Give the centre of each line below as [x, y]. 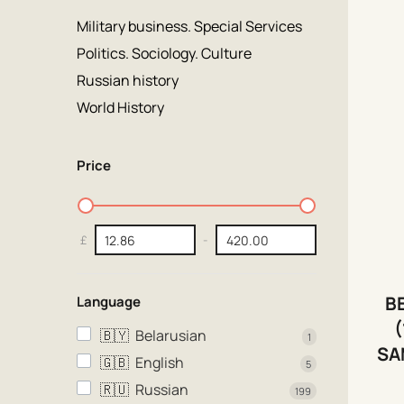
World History [120, 107]
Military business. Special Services [189, 26]
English [160, 363]
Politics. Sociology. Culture [164, 53]
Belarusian [171, 335]
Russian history [128, 80]
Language [109, 302]
